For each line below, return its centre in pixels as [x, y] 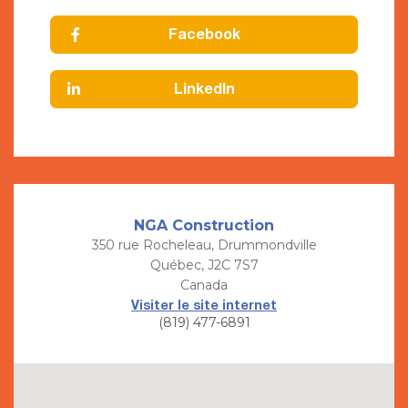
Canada [204, 286]
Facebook [204, 35]
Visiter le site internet [204, 306]
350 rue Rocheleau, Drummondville [204, 245]
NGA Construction [204, 226]
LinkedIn [204, 90]
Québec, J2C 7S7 [204, 265]
